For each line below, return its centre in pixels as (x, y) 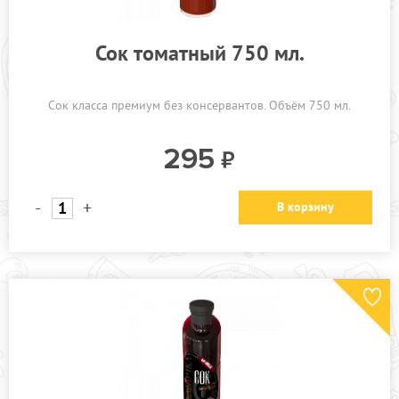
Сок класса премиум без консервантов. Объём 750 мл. (199, 105)
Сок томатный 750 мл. (199, 53)
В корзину (305, 207)
